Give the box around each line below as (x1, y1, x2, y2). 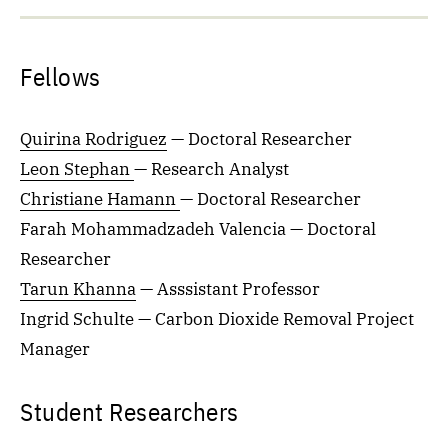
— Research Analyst (134, 158, 289, 180)
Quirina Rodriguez (20, 128, 167, 150)
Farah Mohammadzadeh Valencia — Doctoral (20, 218, 376, 240)
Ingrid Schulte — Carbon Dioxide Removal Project (20, 308, 414, 330)
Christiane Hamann (20, 188, 180, 210)
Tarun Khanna (20, 278, 136, 300)
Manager (20, 338, 90, 360)
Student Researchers (20, 395, 239, 428)
